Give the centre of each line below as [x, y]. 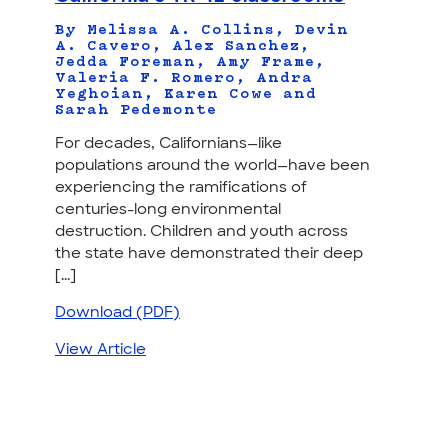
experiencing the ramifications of [181, 188]
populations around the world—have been [212, 166]
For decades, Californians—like [168, 144]
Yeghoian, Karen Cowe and [186, 94]
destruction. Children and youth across [201, 232]
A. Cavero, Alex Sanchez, [182, 46]
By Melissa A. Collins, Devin [202, 30]
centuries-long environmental [168, 210]
